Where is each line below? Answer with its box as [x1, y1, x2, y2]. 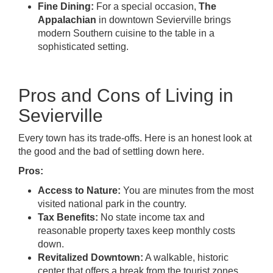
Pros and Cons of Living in [18, 85, 233, 105]
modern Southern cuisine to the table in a [38, 28, 214, 38]
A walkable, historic [143, 252, 229, 263]
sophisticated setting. [38, 41, 129, 52]
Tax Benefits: [38, 212, 98, 222]
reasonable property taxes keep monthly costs [38, 225, 235, 236]
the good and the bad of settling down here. [18, 146, 204, 157]
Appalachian [38, 15, 96, 25]
